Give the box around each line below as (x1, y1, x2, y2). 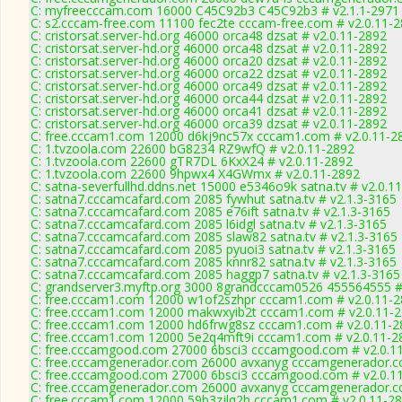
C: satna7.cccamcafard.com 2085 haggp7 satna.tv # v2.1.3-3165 (31, 266, 400, 283)
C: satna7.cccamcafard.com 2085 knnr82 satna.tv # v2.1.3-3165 (31, 253, 397, 270)
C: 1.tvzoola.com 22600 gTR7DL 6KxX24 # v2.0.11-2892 (31, 153, 353, 170)
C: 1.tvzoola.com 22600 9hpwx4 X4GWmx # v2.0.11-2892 (31, 165, 360, 182)
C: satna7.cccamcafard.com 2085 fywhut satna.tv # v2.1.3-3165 (31, 190, 397, 207)
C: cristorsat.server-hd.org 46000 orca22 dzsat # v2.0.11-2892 (31, 65, 387, 82)
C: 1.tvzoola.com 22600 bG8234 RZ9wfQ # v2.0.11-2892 (31, 140, 354, 157)
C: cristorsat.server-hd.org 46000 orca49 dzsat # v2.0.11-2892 (31, 77, 387, 94)
